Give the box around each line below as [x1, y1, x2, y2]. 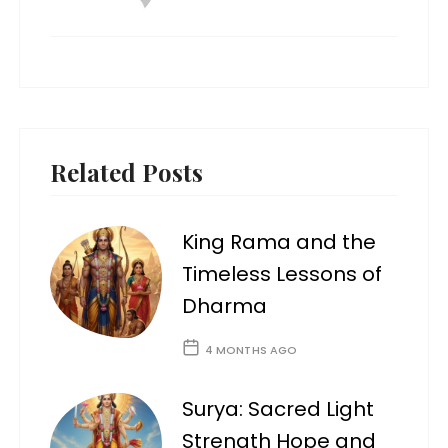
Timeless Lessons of [182, 260, 383, 289]
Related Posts [50, 156, 204, 189]
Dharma [182, 292, 268, 321]
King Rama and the [182, 228, 377, 257]
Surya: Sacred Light [182, 395, 375, 424]
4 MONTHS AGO [204, 342, 298, 359]
